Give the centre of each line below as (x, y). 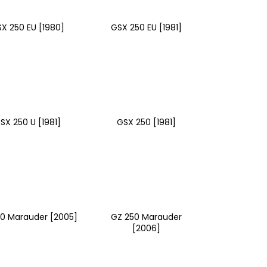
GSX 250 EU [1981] (146, 27)
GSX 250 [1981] (146, 122)
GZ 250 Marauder (146, 217)
